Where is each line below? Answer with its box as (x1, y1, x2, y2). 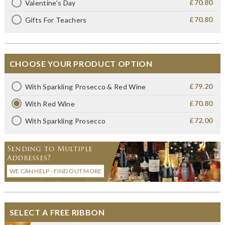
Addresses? (7, 153, 51, 162)
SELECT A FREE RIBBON (9, 207, 105, 217)
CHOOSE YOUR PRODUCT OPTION (9, 58, 153, 68)
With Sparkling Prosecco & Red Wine (25, 82, 146, 91)
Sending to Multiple (7, 144, 93, 153)
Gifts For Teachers (25, 15, 87, 24)
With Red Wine (25, 99, 75, 108)
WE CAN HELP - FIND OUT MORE (9, 167, 102, 175)
